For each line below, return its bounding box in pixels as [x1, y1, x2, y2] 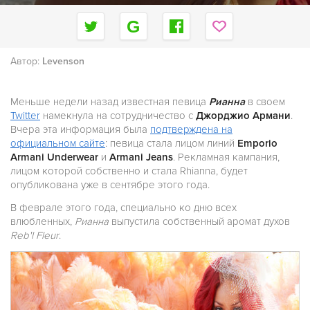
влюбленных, [10, 215, 75, 228]
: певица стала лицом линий [105, 137, 237, 149]
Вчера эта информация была [10, 123, 150, 136]
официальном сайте [10, 137, 105, 149]
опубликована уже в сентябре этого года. [10, 179, 212, 191]
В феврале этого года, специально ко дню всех [10, 201, 237, 214]
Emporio [237, 137, 277, 149]
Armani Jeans [109, 151, 173, 163]
